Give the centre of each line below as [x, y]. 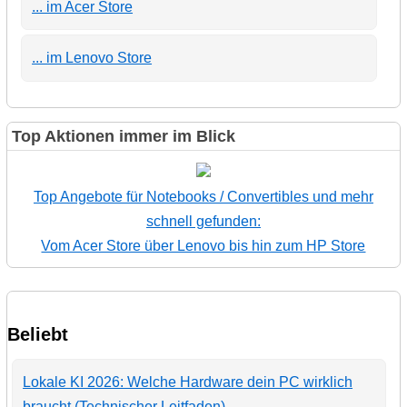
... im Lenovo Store [92, 58]
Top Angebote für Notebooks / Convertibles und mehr [203, 196]
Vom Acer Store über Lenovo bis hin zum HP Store [203, 245]
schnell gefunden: [203, 221]
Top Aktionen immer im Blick [123, 136]
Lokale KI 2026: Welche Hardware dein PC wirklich [188, 382]
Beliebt [37, 334]
